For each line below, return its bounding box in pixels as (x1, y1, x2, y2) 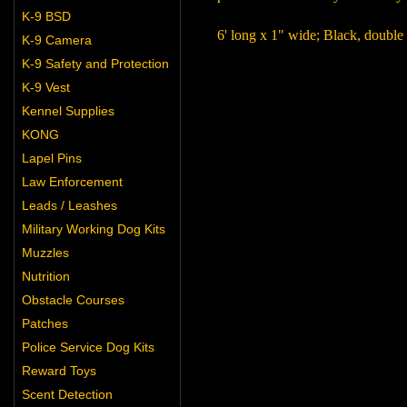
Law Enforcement (22, 174, 123, 189)
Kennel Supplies (22, 104, 114, 118)
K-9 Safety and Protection (22, 56, 169, 71)
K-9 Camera (22, 33, 92, 47)
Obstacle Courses (22, 293, 124, 307)
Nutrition (22, 269, 70, 283)
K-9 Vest (22, 80, 70, 94)
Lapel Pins (22, 151, 82, 165)
